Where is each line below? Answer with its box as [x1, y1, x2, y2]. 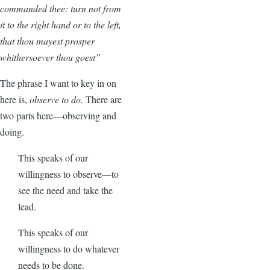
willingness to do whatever [18, 242, 119, 255]
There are [86, 92, 122, 105]
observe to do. [30, 92, 86, 105]
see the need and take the [18, 183, 113, 196]
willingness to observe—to [18, 167, 119, 180]
